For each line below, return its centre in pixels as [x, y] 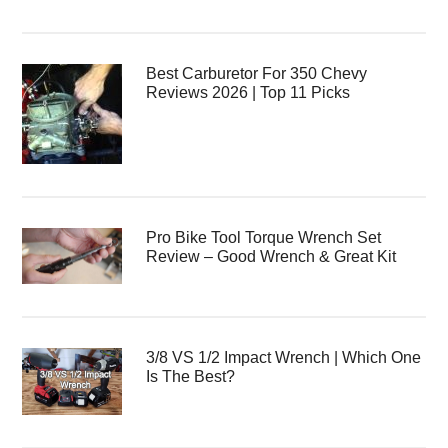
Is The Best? [191, 377]
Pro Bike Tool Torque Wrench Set [264, 237]
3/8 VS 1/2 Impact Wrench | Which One [284, 358]
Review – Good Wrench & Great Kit [271, 256]
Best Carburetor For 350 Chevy [257, 73]
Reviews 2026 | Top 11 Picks [248, 92]
